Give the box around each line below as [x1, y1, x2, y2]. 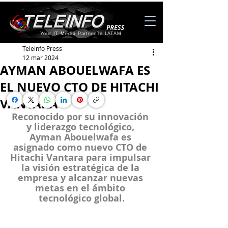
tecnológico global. [38, 192, 125, 205]
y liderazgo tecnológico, [26, 121, 137, 133]
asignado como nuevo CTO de [13, 141, 150, 154]
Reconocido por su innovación [12, 110, 151, 123]
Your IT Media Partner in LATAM [40, 31, 122, 36]
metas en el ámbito [35, 182, 128, 194]
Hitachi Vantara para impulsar [10, 151, 153, 164]
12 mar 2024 [22, 53, 59, 62]
